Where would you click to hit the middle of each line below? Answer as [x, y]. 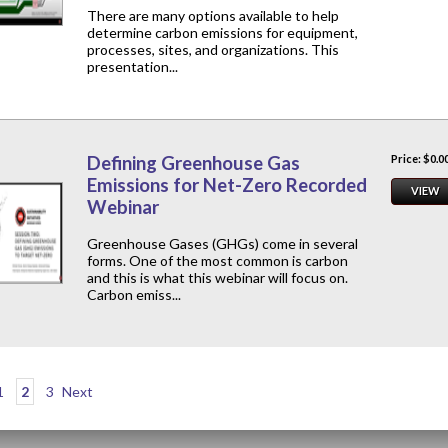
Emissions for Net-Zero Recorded [227, 185]
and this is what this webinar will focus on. [217, 278]
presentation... [132, 67]
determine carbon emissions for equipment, [222, 33]
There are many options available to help [213, 16]
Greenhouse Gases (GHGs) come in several [222, 244]
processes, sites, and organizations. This [213, 50]
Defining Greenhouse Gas [193, 163]
